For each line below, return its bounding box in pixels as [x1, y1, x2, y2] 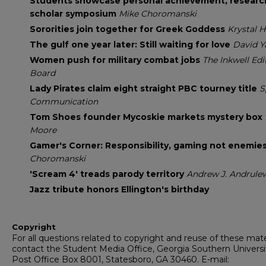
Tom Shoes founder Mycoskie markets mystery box [30, 112, 265, 123]
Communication [30, 96, 98, 107]
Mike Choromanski [119, 8, 197, 20]
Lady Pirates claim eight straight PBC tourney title [30, 83, 259, 94]
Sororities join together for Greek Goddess [30, 24, 227, 35]
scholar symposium [30, 8, 119, 20]
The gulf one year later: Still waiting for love [30, 39, 233, 50]
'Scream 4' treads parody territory [30, 169, 186, 180]
